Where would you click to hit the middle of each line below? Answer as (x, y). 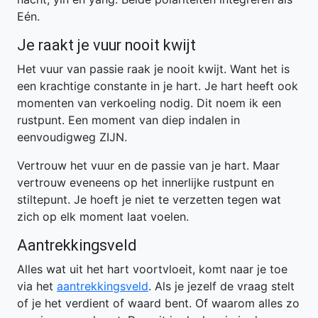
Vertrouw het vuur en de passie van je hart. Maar (148, 165)
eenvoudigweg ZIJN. (72, 137)
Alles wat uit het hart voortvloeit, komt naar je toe (152, 269)
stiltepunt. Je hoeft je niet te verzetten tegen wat (149, 199)
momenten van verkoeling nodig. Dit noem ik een (149, 103)
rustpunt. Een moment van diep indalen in (128, 120)
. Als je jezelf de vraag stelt (221, 286)
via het (37, 286)
